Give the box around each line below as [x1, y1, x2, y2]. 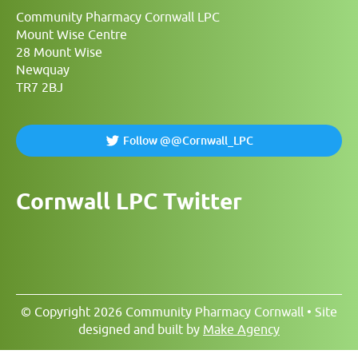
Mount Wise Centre [16, 27, 127, 42]
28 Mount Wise [16, 45, 102, 59]
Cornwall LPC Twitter [16, 189, 242, 213]
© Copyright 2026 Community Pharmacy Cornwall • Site [21, 304, 337, 319]
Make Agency [203, 322, 280, 336]
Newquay [16, 62, 70, 77]
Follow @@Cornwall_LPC [122, 134, 253, 147]
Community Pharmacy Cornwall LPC [16, 10, 220, 24]
